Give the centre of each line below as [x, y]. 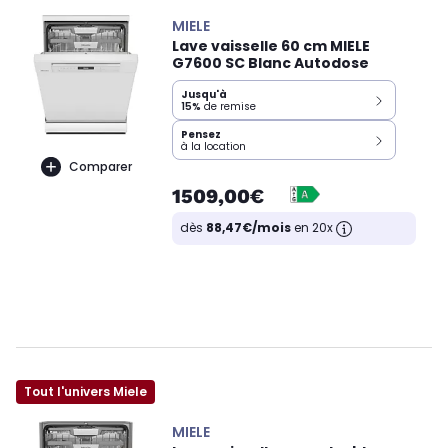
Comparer [100, 166]
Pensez [201, 135]
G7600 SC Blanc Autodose [270, 63]
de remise [228, 107]
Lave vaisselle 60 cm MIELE [271, 46]
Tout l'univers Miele [85, 391]
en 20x [313, 228]
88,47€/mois [248, 228]
